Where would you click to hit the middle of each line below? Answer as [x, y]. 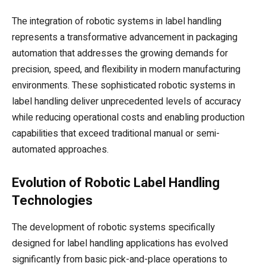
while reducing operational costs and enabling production [128, 117]
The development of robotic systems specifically [113, 227]
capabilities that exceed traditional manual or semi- [116, 133]
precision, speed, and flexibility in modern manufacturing [126, 69]
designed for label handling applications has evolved [120, 243]
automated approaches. [60, 149]
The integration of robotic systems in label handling [117, 21]
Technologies [52, 200]
